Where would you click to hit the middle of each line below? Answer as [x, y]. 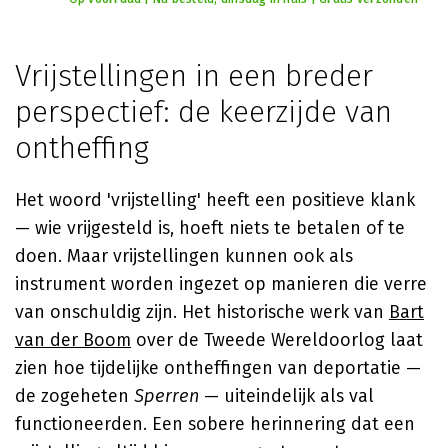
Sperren [166, 396]
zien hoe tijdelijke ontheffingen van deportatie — [218, 368]
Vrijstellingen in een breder [194, 76]
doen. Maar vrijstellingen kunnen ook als [184, 256]
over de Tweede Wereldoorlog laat [277, 340]
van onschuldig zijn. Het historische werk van [202, 312]
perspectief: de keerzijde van [203, 112]
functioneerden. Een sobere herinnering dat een [215, 424]
